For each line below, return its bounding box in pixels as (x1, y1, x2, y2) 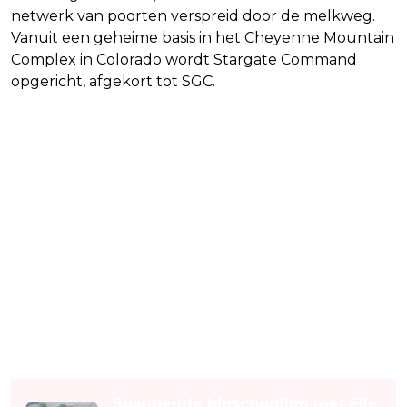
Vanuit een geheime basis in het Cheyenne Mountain (11, 28, 394, 46)
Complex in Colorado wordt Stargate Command (11, 50, 357, 68)
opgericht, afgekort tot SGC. (11, 72, 215, 90)
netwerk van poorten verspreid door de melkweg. (11, 6, 375, 25)
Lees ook (11, 352, 83, 375)
